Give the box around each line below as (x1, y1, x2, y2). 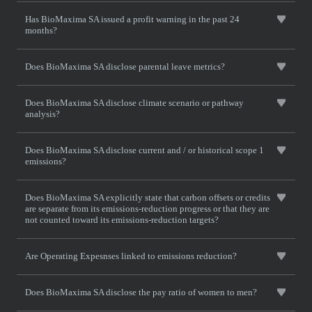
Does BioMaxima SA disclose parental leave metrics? (25, 61, 225, 72)
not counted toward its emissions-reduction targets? (25, 214, 219, 225)
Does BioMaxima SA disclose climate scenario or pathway (25, 97, 244, 108)
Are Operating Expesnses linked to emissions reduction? (25, 251, 237, 261)
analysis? (25, 109, 60, 119)
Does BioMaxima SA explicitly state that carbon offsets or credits (25, 192, 270, 203)
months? (25, 25, 57, 36)
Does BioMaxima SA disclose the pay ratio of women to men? (25, 287, 257, 297)
